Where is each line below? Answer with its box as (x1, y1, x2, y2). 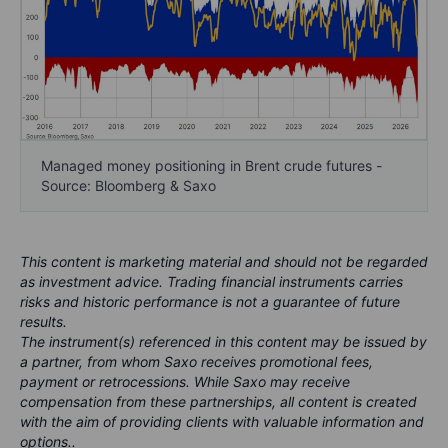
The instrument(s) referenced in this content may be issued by (20, 332, 427, 350)
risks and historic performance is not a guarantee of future (20, 292, 400, 310)
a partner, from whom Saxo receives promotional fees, (20, 352, 373, 370)
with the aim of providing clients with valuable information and (20, 412, 424, 430)
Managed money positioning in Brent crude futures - (41, 156, 382, 174)
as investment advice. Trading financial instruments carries (20, 272, 403, 290)
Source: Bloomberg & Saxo (41, 176, 216, 194)
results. (20, 312, 67, 330)
